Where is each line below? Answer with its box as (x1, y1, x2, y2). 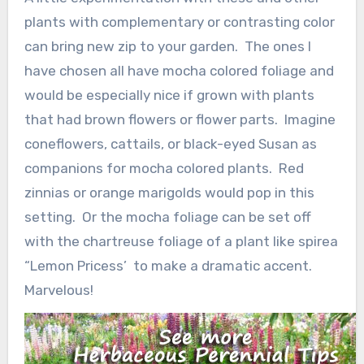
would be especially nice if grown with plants (24, 86, 314, 103)
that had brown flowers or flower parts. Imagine (24, 110, 336, 128)
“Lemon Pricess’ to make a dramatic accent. (24, 257, 312, 274)
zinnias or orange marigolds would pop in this (24, 184, 314, 201)
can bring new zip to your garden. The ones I (24, 37, 311, 54)
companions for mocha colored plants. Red (24, 159, 304, 176)
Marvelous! (24, 281, 93, 298)
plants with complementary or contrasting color (24, 13, 335, 30)
